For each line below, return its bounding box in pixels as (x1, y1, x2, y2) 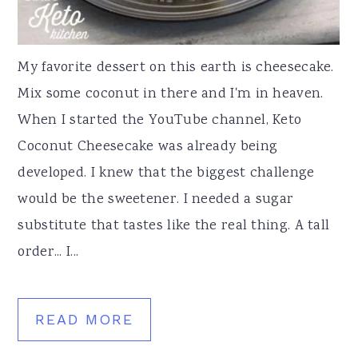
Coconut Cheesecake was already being (18, 136, 278, 157)
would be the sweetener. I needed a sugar (18, 189, 294, 210)
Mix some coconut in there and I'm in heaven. (18, 83, 324, 105)
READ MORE (35, 310, 134, 328)
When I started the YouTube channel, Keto (18, 109, 302, 131)
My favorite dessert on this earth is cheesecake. (18, 57, 334, 78)
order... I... (18, 241, 79, 263)
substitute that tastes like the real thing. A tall (18, 215, 330, 237)
